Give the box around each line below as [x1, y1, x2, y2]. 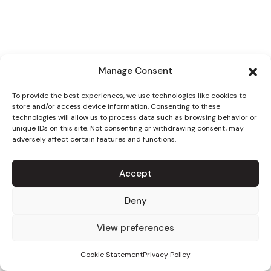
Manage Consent [99, 65, 172, 77]
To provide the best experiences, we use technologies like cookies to [12, 91, 246, 100]
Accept [119, 167, 152, 180]
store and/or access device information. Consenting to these [12, 102, 220, 111]
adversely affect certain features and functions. [12, 134, 176, 144]
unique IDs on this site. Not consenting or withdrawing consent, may [12, 123, 244, 133]
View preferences [97, 221, 174, 234]
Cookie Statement [80, 250, 143, 260]
